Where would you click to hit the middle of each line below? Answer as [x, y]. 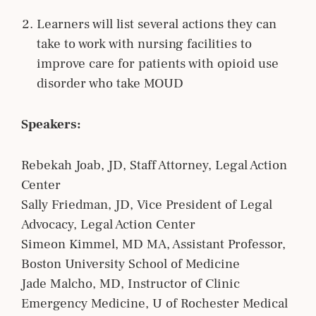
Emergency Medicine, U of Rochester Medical [154, 303]
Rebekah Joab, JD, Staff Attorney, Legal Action [154, 165]
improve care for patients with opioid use [158, 63]
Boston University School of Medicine [130, 263]
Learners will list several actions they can [157, 24]
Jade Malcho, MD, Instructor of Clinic [130, 283]
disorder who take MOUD [110, 83]
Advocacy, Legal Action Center [108, 224]
